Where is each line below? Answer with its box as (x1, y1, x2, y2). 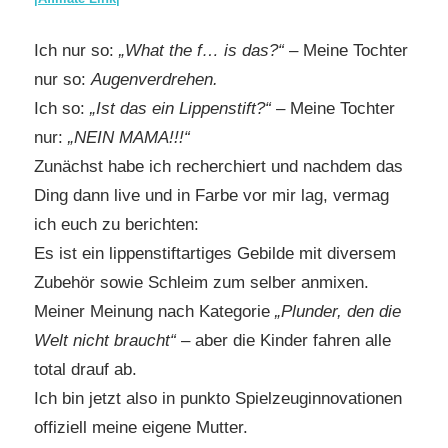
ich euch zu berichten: (34, 215, 199, 235)
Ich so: (34, 99, 90, 119)
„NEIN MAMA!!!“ (68, 128, 190, 148)
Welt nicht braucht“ (34, 331, 176, 351)
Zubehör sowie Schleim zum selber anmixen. (34, 273, 369, 293)
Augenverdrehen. (91, 70, 218, 90)
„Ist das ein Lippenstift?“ (90, 99, 271, 119)
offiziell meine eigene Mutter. (34, 418, 248, 438)
